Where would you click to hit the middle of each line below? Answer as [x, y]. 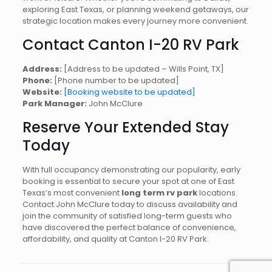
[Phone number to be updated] [115, 80]
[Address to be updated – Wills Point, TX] [143, 69]
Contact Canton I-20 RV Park [131, 45]
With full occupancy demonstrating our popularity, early [131, 170]
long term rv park [159, 193]
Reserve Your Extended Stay [125, 127]
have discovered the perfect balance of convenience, [129, 227]
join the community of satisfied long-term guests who [127, 216]
